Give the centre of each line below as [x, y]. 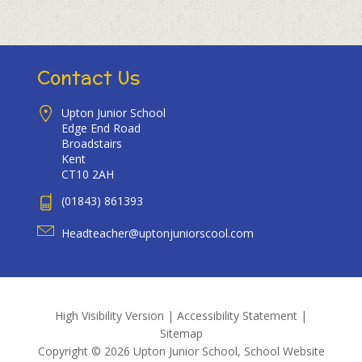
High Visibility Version [109, 316]
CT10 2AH [88, 175]
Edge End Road [101, 128]
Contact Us [89, 77]
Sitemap [181, 334]
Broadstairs [92, 144]
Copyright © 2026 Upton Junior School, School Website [181, 351]
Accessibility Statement [237, 316]
